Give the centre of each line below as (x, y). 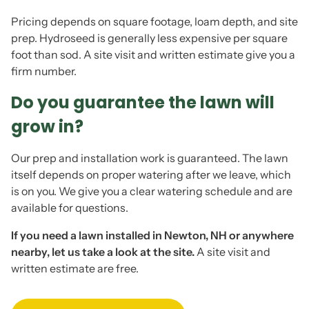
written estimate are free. (75, 268)
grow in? (47, 127)
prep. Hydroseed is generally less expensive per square (149, 38)
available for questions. (70, 208)
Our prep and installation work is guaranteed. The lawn (150, 158)
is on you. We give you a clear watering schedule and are (152, 191)
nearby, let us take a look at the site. (103, 252)
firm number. (44, 71)
